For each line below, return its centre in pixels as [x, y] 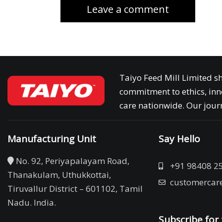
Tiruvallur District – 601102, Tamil [75, 189]
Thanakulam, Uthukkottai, [59, 175]
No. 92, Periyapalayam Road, [72, 161]
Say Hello [180, 139]
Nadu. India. [32, 203]
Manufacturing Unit [52, 139]
